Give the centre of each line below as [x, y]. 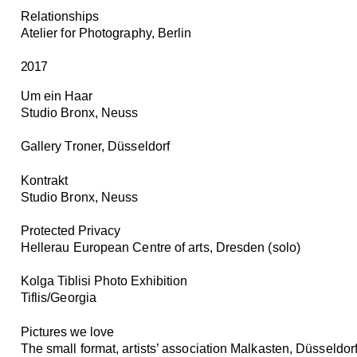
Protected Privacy [70, 231]
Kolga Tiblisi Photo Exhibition [104, 281]
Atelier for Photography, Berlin [106, 33]
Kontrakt [44, 180]
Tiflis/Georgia [59, 298]
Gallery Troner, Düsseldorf [95, 147]
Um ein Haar [56, 96]
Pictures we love [67, 331]
